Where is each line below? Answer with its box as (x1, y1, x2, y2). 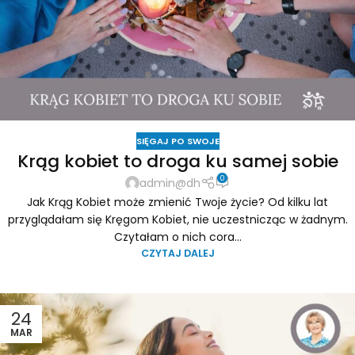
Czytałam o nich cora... (113, 228, 242, 245)
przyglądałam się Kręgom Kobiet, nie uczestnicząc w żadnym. (7, 211, 348, 227)
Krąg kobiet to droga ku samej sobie (17, 149, 338, 174)
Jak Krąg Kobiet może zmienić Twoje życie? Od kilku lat (27, 193, 328, 210)
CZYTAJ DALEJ (140, 246, 215, 260)
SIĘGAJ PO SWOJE (136, 134, 219, 147)
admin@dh (139, 175, 201, 192)
